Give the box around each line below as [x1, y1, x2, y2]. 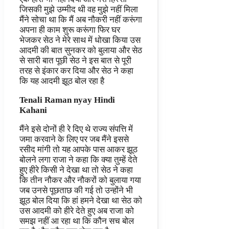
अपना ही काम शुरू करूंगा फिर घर [19, 25, 120, 35]
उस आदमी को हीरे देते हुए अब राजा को [19, 206, 134, 216]
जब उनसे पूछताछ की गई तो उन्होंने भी [19, 186, 133, 196]
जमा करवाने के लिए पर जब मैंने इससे [19, 134, 129, 145]
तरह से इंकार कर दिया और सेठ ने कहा [19, 66, 133, 76]
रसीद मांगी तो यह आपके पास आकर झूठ [19, 145, 138, 155]
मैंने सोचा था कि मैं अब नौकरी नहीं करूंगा [19, 15, 142, 25]
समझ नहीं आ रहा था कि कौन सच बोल [19, 216, 134, 226]
